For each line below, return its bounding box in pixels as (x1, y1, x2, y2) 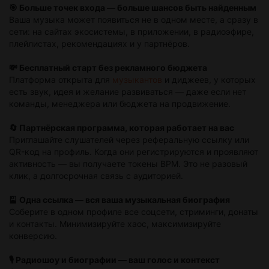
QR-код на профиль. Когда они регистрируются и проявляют (9, 147, 258, 157)
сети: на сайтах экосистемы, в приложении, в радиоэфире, (9, 26, 254, 37)
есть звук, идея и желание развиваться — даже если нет (9, 86, 246, 97)
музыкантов (112, 74, 162, 85)
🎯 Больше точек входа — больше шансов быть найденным (9, 2, 256, 13)
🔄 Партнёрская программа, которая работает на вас (9, 122, 234, 133)
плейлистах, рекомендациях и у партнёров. (9, 38, 190, 49)
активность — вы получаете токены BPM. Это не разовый (9, 159, 247, 169)
